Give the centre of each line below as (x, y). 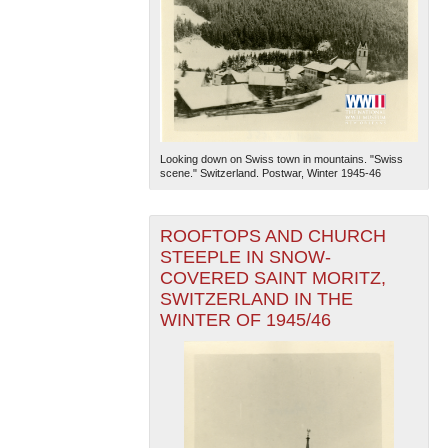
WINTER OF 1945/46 (245, 319)
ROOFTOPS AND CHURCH (272, 235)
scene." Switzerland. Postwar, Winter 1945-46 (270, 172)
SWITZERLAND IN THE (256, 298)
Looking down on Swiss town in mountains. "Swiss (281, 158)
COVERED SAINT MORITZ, (272, 277)
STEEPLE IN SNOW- (245, 256)
